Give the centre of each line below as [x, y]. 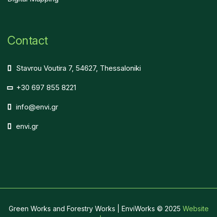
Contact [28, 40]
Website [195, 208]
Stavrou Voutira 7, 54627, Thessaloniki [78, 68]
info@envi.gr [37, 107]
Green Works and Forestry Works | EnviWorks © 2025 [95, 208]
